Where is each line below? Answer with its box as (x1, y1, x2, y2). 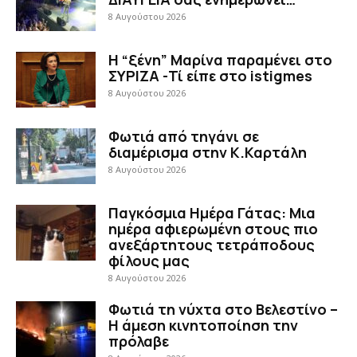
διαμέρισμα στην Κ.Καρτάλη (108, 142, 307, 162)
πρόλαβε (108, 331, 169, 351)
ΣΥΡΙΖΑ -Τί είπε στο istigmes (108, 65, 312, 85)
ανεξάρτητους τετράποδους (108, 234, 315, 254)
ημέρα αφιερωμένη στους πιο (108, 218, 318, 238)
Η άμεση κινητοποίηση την (108, 315, 298, 335)
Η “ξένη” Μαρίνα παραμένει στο (108, 49, 332, 69)
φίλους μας (108, 250, 190, 270)
